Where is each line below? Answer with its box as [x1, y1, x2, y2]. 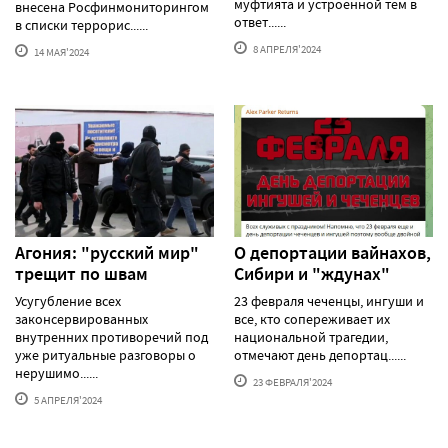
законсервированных [15, 310, 148, 329]
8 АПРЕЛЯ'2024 [251, 41, 321, 56]
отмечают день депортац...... [234, 346, 406, 365]
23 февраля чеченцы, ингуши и [234, 292, 424, 311]
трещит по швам [15, 262, 148, 287]
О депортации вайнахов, [234, 241, 431, 266]
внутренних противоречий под [15, 328, 208, 347]
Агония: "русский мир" [15, 241, 199, 266]
